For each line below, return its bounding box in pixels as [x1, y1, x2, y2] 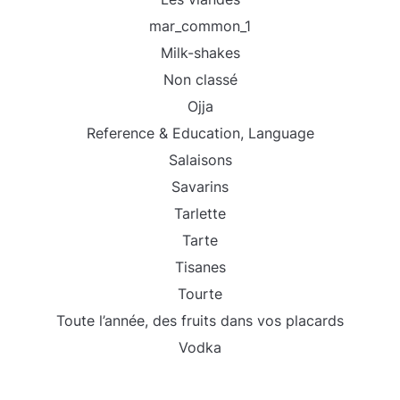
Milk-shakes [160, 44, 240, 62]
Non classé [162, 71, 237, 88]
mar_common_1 [149, 17, 251, 35]
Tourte [178, 285, 222, 303]
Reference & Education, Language [86, 124, 314, 142]
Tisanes [174, 258, 226, 276]
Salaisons [168, 151, 232, 169]
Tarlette [174, 204, 226, 222]
